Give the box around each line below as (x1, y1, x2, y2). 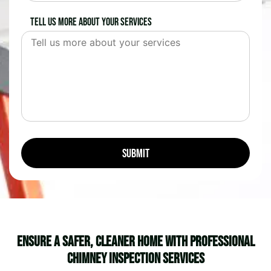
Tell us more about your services (30, 16, 152, 29)
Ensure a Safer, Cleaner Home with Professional (16, 233, 255, 251)
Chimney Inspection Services (67, 250, 204, 268)
